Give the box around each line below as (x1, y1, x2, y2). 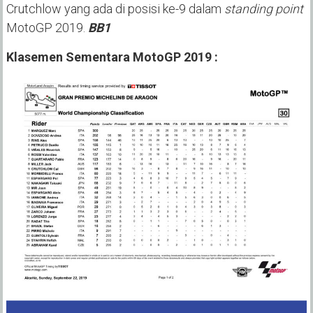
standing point (224, 1, 303, 17)
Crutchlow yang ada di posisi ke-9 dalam (6, 1, 224, 17)
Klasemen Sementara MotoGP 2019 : (6, 50, 218, 65)
